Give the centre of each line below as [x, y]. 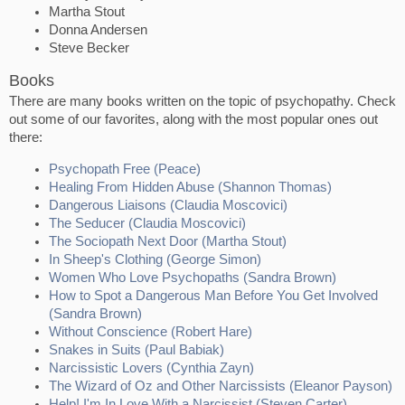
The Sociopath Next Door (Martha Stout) [168, 241]
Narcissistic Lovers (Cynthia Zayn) [151, 367]
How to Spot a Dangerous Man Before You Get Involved [213, 295]
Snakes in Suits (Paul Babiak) [137, 349]
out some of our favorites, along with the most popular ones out [193, 120]
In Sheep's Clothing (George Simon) [155, 259]
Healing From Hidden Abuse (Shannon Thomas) [190, 187]
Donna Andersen [98, 29]
